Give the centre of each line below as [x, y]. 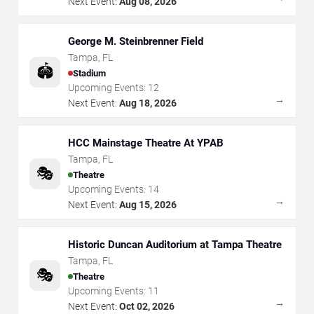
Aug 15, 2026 [148, 205]
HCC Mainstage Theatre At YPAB [146, 143]
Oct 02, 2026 [147, 306]
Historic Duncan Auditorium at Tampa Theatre [175, 245]
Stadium [89, 73]
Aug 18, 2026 [148, 103]
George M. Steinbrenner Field [136, 41]
